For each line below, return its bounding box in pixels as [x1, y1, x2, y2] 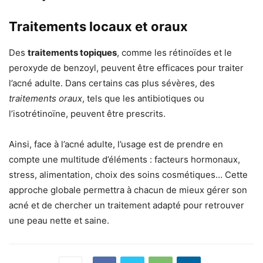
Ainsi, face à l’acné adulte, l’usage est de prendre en [9, 139, 223, 150]
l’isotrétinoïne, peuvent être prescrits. [9, 108, 166, 120]
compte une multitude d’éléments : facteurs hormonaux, [9, 154, 240, 166]
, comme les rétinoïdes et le [117, 47, 232, 59]
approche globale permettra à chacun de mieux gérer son [9, 184, 247, 196]
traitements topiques [28, 47, 117, 59]
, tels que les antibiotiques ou [82, 93, 204, 104]
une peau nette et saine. [9, 215, 109, 227]
